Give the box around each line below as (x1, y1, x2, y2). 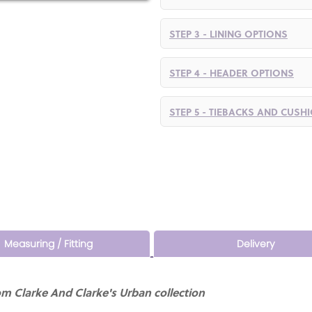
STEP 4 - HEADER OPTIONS (169, 65, 294, 79)
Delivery (236, 236, 275, 251)
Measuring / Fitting (3, 236, 93, 251)
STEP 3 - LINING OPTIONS (169, 26, 288, 40)
